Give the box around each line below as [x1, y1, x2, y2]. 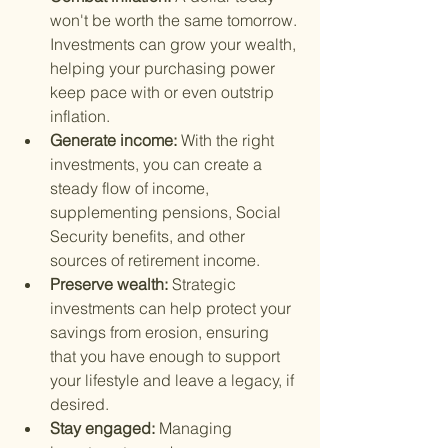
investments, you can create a [50, 154, 266, 175]
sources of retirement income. [50, 250, 260, 271]
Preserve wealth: [50, 274, 172, 295]
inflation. [50, 106, 110, 127]
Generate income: [50, 130, 181, 151]
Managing [159, 418, 236, 439]
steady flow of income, [50, 178, 213, 199]
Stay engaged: [50, 418, 159, 439]
